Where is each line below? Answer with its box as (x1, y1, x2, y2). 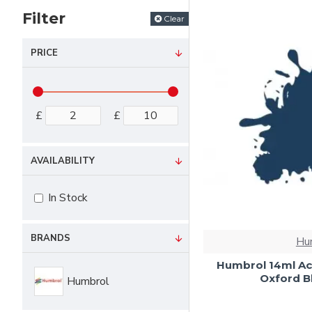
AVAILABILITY (31, 155, 95, 167)
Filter (22, 9, 65, 28)
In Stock (48, 190, 88, 205)
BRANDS (31, 232, 70, 244)
